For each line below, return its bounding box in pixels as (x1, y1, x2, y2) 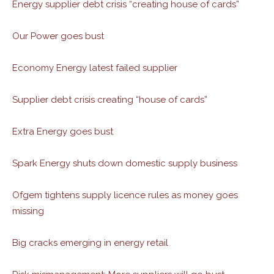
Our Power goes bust (12, 31, 104, 42)
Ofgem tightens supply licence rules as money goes (12, 190, 238, 201)
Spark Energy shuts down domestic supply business (12, 158, 237, 169)
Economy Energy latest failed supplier (12, 62, 177, 73)
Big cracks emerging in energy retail (12, 237, 168, 248)
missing (12, 206, 44, 217)
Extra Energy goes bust (12, 126, 113, 137)
